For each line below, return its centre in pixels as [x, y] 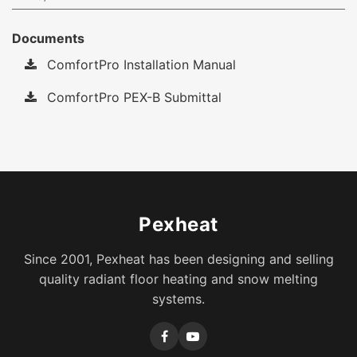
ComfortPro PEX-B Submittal [132, 98]
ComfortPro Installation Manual [139, 65]
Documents [48, 39]
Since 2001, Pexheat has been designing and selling [178, 259]
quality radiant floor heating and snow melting [178, 279]
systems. [178, 299]
